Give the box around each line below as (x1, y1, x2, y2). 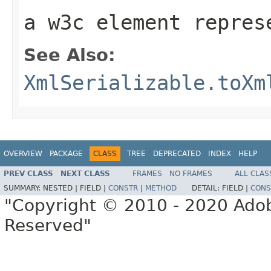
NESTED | (43, 184, 80, 193)
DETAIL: (192, 184, 222, 193)
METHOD (145, 184, 177, 193)
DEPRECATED (153, 149, 201, 158)
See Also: (24, 44, 116, 65)
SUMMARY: (4, 184, 43, 193)
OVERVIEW (4, 149, 42, 158)
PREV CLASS (4, 169, 53, 178)
